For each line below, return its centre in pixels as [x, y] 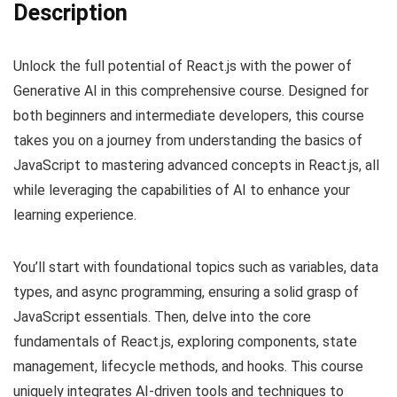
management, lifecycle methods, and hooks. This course [188, 367]
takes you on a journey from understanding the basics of [188, 141]
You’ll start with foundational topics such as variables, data [196, 268]
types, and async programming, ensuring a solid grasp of [186, 292]
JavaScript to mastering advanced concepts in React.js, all [196, 166]
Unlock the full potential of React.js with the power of [183, 66]
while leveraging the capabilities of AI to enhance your [182, 191]
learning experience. [75, 215]
